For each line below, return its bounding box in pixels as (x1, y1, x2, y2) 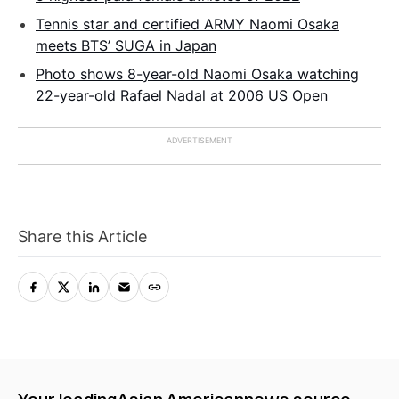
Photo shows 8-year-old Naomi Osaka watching (36, 64, 359, 83)
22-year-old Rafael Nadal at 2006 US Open (36, 85, 328, 104)
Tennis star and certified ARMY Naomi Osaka (36, 14, 339, 33)
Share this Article (18, 226, 147, 246)
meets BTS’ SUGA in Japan (36, 36, 216, 54)
